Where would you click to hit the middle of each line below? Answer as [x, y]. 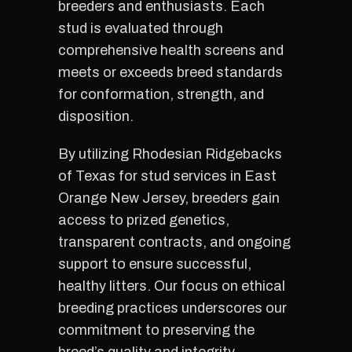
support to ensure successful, [155, 264]
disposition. [96, 116]
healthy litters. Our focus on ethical [172, 286]
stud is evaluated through [141, 28]
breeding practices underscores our [172, 308]
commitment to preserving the [156, 330]
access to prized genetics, [144, 220]
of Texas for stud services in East [167, 176]
